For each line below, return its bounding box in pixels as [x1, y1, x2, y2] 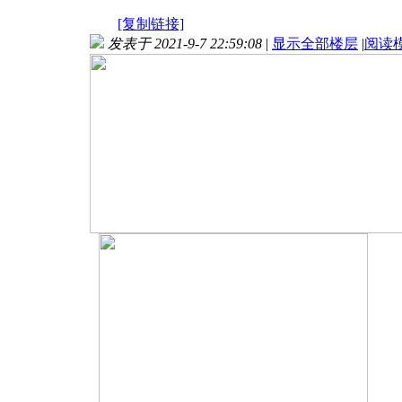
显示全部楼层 [272, 35, 358, 51]
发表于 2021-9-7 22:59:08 [108, 35, 262, 51]
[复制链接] [118, 15, 184, 31]
